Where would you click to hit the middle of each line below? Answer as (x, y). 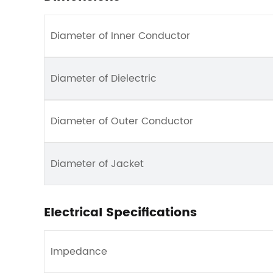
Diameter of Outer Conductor (122, 121)
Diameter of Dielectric (104, 79)
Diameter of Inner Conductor (120, 36)
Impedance (79, 252)
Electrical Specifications (120, 213)
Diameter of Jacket (97, 164)
